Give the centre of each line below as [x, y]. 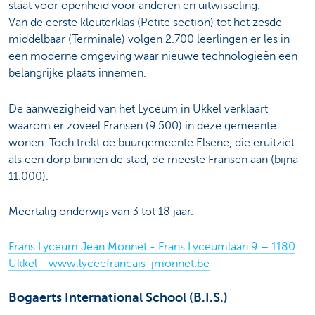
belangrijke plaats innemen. [77, 73]
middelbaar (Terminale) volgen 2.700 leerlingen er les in [149, 40]
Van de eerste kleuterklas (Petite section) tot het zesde [145, 23]
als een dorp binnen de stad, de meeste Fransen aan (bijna [153, 159]
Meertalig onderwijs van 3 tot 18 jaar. [101, 211]
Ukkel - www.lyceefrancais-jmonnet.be [109, 264]
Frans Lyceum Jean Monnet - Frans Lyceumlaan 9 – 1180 [152, 247]
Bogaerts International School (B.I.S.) [118, 298]
